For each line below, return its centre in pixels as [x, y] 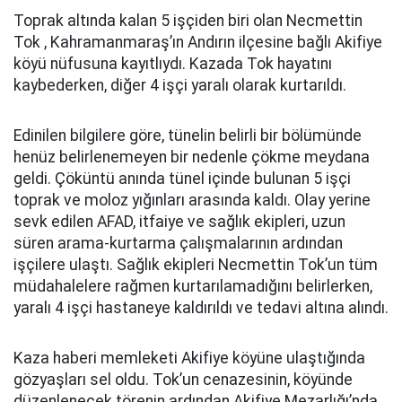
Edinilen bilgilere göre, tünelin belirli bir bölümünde [188, 136]
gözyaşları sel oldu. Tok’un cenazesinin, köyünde [183, 380]
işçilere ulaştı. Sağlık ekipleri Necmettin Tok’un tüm [196, 265]
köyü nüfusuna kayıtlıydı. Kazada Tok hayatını [173, 64]
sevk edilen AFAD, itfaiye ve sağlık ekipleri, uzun [179, 222]
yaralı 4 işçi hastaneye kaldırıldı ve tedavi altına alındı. [201, 308]
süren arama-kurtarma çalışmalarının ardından [178, 244]
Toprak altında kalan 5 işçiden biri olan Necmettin [188, 21]
